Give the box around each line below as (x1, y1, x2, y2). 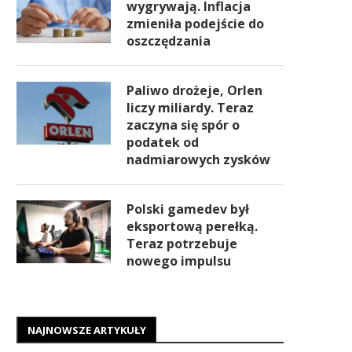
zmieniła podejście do (126, 15, 264, 32)
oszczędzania (126, 32, 211, 49)
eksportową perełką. (126, 218, 258, 235)
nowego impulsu (126, 252, 231, 269)
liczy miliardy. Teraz (126, 99, 254, 116)
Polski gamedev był (126, 200, 249, 218)
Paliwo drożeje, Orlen (126, 82, 262, 99)
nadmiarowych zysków (126, 151, 270, 168)
